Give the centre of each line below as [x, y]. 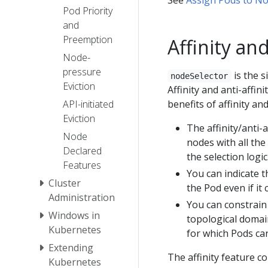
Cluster [65, 183]
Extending [71, 247]
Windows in [74, 215]
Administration [82, 197]
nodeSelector [200, 76]
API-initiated [88, 104]
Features [82, 165]
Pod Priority [88, 10]
